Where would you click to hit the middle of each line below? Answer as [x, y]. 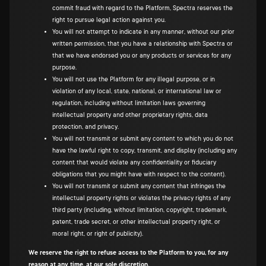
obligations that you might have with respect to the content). [139, 175]
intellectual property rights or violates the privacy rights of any [141, 198]
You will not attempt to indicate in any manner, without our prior [143, 32]
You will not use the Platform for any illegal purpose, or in [134, 80]
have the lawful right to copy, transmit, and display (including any [145, 151]
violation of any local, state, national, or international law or [137, 91]
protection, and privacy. [85, 127]
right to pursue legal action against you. [109, 20]
